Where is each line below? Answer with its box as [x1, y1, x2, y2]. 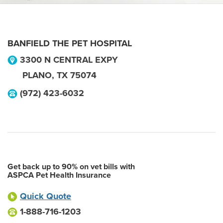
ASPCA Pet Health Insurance [7, 170, 111, 180]
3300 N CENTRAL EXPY [20, 54, 118, 65]
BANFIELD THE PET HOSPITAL [7, 38, 132, 49]
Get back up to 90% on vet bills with [7, 162, 135, 172]
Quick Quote [20, 191, 71, 202]
